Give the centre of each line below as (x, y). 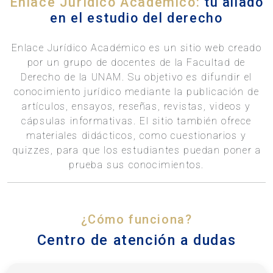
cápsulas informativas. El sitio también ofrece (136, 121)
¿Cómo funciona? (136, 220)
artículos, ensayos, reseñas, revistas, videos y (136, 107)
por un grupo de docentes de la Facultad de (136, 63)
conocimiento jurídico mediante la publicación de (136, 92)
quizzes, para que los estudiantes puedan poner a (136, 151)
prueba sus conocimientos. (136, 165)
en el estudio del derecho (136, 18)
